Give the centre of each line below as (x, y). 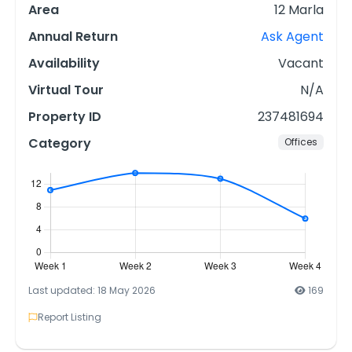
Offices (301, 142)
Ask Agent (292, 37)
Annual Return (73, 37)
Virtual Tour (66, 90)
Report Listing (70, 317)
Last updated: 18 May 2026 (92, 291)
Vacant (301, 64)
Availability (64, 64)
